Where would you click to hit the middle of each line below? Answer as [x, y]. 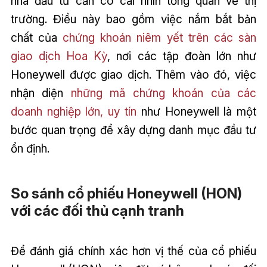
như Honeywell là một [196, 111]
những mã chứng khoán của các [164, 93]
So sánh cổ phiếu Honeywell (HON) [126, 194]
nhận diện [41, 93]
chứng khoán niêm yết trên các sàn [160, 37]
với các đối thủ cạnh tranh [97, 211]
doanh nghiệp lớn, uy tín [73, 111]
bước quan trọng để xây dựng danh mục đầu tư [133, 130]
